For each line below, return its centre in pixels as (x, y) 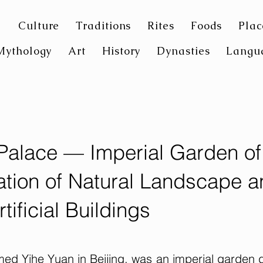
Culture (39, 26)
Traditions (104, 26)
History (122, 51)
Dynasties (183, 51)
